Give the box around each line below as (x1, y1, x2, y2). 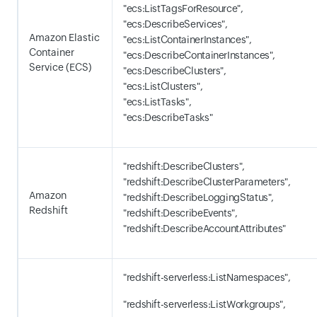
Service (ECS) (29, 62, 91, 73)
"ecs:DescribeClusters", (123, 65, 226, 76)
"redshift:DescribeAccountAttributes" (123, 223, 287, 234)
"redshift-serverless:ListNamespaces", (123, 272, 291, 283)
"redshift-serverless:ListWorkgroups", (123, 299, 286, 310)
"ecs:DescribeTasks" (123, 112, 213, 123)
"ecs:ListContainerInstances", (123, 34, 252, 45)
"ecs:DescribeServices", (123, 18, 228, 30)
